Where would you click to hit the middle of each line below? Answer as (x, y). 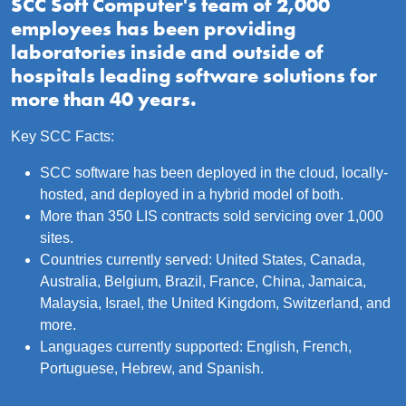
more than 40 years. (104, 99)
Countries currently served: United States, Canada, (203, 260)
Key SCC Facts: (63, 136)
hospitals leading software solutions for (194, 76)
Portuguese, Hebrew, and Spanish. (152, 368)
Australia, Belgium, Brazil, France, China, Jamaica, (203, 281)
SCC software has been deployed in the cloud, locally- (214, 173)
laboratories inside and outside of (167, 52)
